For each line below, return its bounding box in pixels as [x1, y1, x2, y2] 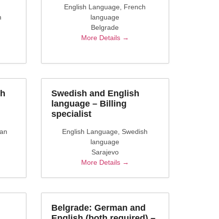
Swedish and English [51, 88, 139, 98]
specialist [51, 109, 91, 119]
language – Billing [51, 99, 127, 109]
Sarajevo [91, 148, 119, 156]
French [124, 3, 146, 11]
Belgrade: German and [51, 203, 146, 213]
